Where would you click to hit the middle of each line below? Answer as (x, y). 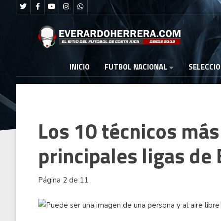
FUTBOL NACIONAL (136, 67)
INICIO (80, 67)
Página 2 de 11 (63, 180)
